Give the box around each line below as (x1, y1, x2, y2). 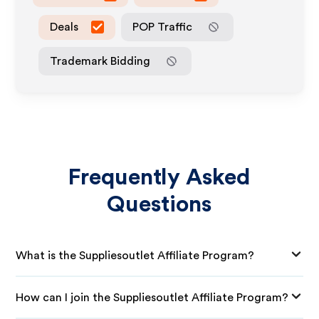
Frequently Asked (68, 166, 251, 189)
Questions (107, 193, 212, 216)
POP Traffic (132, 21, 193, 33)
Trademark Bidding (50, 55, 151, 67)
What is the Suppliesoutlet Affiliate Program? (16, 249, 255, 261)
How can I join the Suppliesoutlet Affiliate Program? (16, 291, 289, 303)
